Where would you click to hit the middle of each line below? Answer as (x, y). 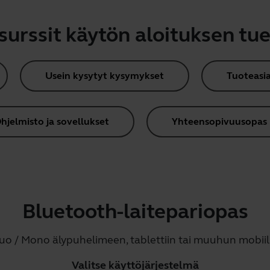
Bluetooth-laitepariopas (135, 212)
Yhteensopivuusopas (219, 121)
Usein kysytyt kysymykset (105, 76)
